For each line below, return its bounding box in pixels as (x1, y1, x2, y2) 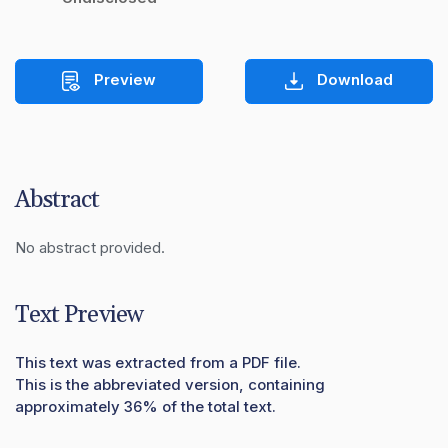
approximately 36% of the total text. (15, 396, 276, 416)
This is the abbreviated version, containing (15, 374, 325, 394)
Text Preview (15, 299, 143, 330)
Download (312, 70, 393, 90)
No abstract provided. (15, 237, 165, 257)
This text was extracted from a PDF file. (15, 352, 301, 372)
